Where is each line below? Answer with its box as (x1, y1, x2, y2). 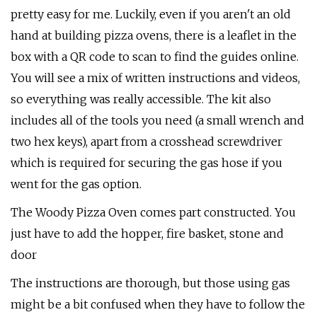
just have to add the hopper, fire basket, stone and (11, 226, 284, 241)
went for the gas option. (11, 177, 142, 191)
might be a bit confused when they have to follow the (11, 297, 305, 311)
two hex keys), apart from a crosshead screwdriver (11, 134, 282, 149)
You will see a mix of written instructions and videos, (11, 71, 300, 85)
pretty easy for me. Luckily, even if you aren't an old (11, 7, 291, 21)
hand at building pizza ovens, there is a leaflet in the (11, 28, 296, 42)
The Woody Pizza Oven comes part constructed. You (11, 205, 296, 219)
